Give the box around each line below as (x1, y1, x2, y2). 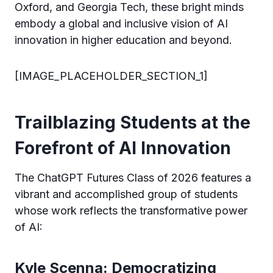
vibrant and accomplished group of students (15, 187, 238, 200)
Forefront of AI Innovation (15, 137, 231, 158)
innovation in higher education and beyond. (15, 33, 232, 46)
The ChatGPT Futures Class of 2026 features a (15, 171, 251, 184)
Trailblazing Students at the (15, 112, 250, 133)
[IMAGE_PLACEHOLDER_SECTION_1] (15, 69, 208, 82)
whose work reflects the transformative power (15, 204, 247, 217)
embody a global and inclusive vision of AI (15, 16, 228, 30)
